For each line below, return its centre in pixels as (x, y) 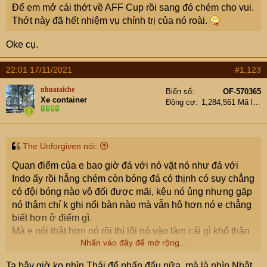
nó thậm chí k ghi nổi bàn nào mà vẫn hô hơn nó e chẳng (132, 205)
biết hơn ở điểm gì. (52, 218)
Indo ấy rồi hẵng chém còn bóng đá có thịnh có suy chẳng (133, 178)
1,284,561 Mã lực (257, 102)
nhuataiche (58, 89)
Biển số (179, 91)
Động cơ (181, 102)
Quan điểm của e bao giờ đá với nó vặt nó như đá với (125, 165)
